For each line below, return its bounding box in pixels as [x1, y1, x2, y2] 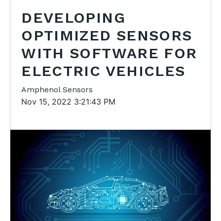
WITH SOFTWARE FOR [21, 44, 197, 62]
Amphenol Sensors [21, 85, 93, 95]
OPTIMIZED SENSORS [21, 27, 192, 44]
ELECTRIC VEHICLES [21, 62, 185, 80]
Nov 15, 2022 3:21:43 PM [21, 97, 116, 107]
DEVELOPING [21, 9, 125, 27]
